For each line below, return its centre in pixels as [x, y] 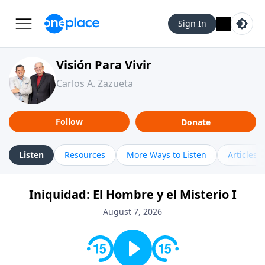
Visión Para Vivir [104, 65]
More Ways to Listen [167, 155]
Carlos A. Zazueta [95, 83]
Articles [243, 155]
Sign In [192, 23]
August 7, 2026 [132, 211]
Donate [196, 122]
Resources [85, 155]
